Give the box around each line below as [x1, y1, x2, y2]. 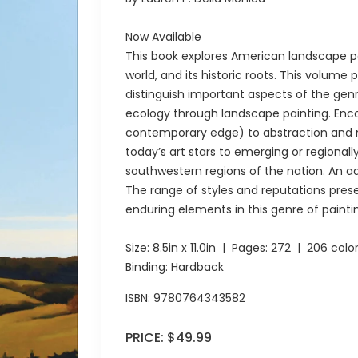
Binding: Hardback [125, 259, 224, 275]
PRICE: [125, 328, 167, 347]
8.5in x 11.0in [153, 240, 216, 256]
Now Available [125, 29, 201, 45]
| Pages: [216, 240, 271, 256]
